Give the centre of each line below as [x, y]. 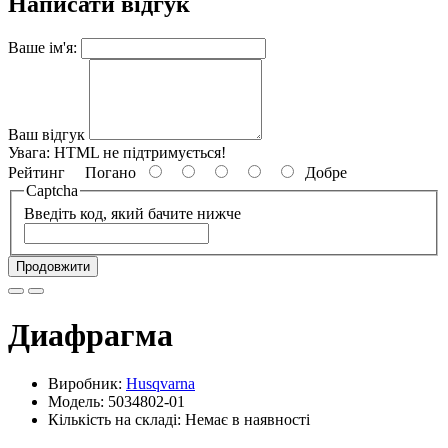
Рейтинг [36, 172]
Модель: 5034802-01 [116, 402]
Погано [104, 172]
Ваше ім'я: [42, 47]
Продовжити [53, 267]
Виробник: [87, 384]
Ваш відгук [46, 134]
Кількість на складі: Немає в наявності [179, 420]
